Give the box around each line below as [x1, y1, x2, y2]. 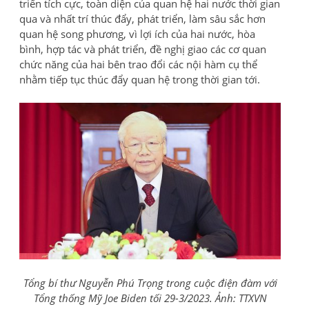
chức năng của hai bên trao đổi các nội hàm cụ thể [19, 57, 257, 71]
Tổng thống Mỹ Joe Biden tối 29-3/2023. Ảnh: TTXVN [33, 291, 267, 306]
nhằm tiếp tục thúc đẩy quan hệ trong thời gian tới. [19, 72, 260, 86]
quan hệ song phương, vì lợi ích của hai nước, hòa [19, 26, 255, 41]
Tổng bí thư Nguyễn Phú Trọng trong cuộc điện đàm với [23, 276, 277, 290]
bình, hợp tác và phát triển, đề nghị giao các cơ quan [19, 41, 266, 56]
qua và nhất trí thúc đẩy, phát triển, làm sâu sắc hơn [19, 11, 266, 26]
